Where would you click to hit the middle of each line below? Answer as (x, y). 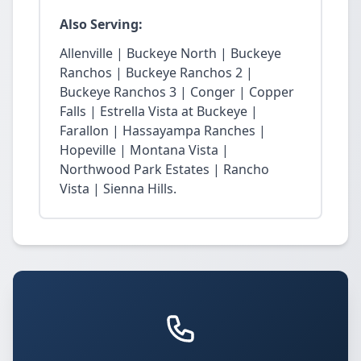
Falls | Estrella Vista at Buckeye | (159, 111)
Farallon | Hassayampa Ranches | (163, 131)
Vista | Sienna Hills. (118, 189)
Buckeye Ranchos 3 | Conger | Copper (177, 92)
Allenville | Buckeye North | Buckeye (170, 53)
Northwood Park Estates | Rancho (164, 169)
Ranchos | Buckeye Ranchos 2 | (156, 73)
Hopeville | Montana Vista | (144, 150)
